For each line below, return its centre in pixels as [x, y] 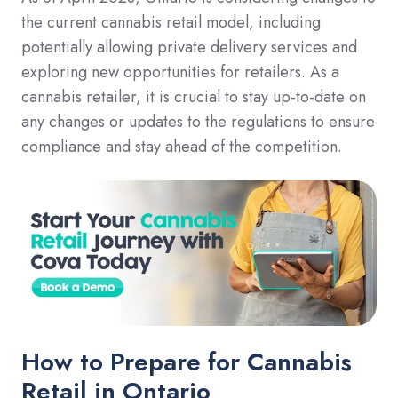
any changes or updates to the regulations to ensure [198, 121]
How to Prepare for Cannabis [187, 362]
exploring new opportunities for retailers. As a [180, 72]
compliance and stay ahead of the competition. [182, 146]
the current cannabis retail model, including [171, 22]
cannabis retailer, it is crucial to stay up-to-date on [194, 96]
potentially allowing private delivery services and [189, 47]
